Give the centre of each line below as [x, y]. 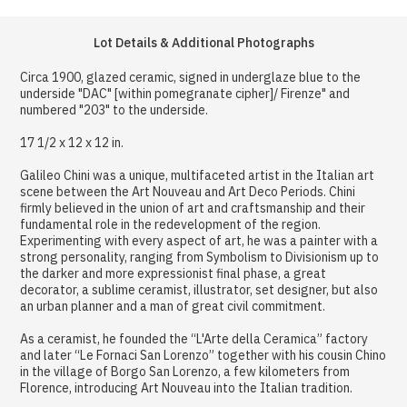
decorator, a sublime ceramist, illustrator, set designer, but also [199, 289]
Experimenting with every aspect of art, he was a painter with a [199, 240]
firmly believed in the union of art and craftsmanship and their [193, 208]
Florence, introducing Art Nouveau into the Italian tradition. [187, 387]
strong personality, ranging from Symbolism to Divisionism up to [200, 257]
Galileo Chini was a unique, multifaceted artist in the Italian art [198, 175]
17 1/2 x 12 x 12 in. [72, 142]
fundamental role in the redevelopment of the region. [171, 224]
